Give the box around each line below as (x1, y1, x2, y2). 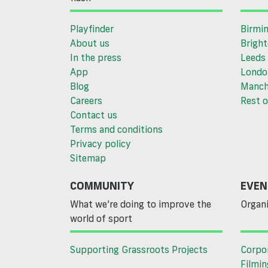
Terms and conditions (70, 123, 163, 136)
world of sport (70, 212, 132, 225)
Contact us (70, 109, 117, 121)
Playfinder (70, 23, 114, 35)
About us (70, 37, 109, 50)
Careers (70, 95, 102, 107)
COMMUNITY (70, 178, 134, 193)
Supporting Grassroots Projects (70, 243, 208, 256)
